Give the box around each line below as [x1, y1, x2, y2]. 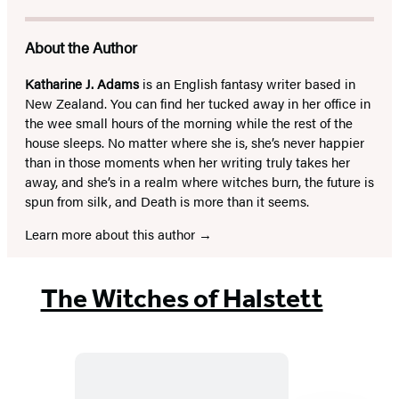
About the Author [25, 36, 137, 58]
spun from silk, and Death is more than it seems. [25, 191, 309, 210]
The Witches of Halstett [40, 281, 323, 314]
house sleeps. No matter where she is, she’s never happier [25, 132, 364, 151]
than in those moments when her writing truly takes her [25, 151, 350, 171]
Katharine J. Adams [25, 73, 139, 93]
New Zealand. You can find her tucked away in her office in [25, 93, 370, 112]
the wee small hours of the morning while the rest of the [25, 112, 353, 132]
